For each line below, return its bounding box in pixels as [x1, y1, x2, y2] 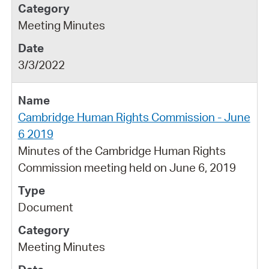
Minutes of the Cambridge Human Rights [17, 143, 226, 158]
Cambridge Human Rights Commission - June [17, 109, 250, 124]
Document [17, 199, 73, 214]
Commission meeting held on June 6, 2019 [17, 160, 236, 175]
